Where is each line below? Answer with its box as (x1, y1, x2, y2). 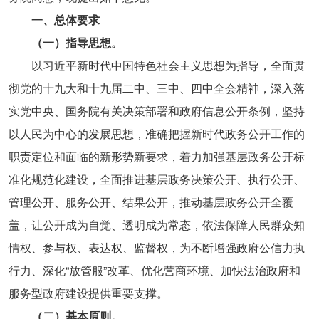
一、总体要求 (31, 11, 100, 28)
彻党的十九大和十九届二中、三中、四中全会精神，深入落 (8, 80, 305, 97)
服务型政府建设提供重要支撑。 (8, 285, 168, 302)
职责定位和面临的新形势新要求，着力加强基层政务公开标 (8, 148, 305, 165)
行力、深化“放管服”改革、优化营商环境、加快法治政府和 (8, 262, 300, 279)
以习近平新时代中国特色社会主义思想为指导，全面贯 (8, 57, 305, 74)
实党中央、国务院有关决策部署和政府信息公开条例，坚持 (8, 103, 305, 120)
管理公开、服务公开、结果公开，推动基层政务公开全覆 (8, 194, 293, 211)
